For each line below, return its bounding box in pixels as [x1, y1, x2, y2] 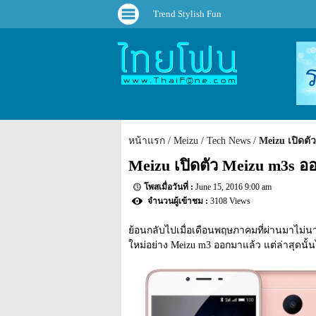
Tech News [207, 135, 250, 146]
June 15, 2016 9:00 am [195, 182, 272, 192]
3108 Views [210, 196, 250, 206]
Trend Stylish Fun [153, 8, 221, 19]
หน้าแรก [128, 135, 165, 146]
